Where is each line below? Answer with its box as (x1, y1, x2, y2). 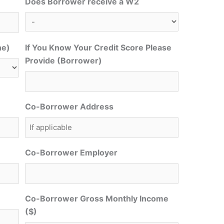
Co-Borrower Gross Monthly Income (25, 193, 169, 204)
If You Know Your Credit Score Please (25, 42, 172, 53)
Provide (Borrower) (25, 55, 102, 66)
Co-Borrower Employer (25, 147, 118, 158)
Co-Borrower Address (25, 101, 114, 112)
